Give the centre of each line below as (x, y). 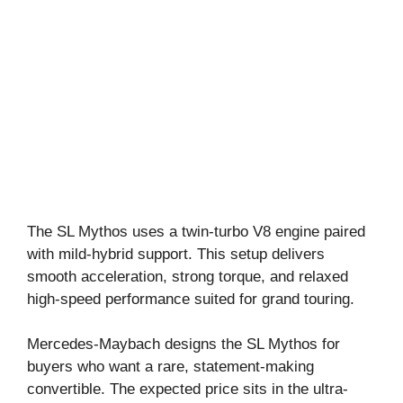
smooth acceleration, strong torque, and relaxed (188, 276)
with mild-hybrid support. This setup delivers (176, 254)
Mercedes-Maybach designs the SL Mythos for (184, 345)
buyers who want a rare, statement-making (170, 367)
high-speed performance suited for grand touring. (191, 299)
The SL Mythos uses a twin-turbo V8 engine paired (196, 231)
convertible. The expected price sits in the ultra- (188, 390)
